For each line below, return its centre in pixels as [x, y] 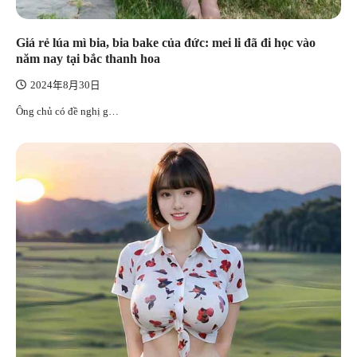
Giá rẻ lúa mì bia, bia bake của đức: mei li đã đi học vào [166, 42]
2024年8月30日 [65, 85]
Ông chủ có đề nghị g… [67, 111]
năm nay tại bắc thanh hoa [88, 58]
